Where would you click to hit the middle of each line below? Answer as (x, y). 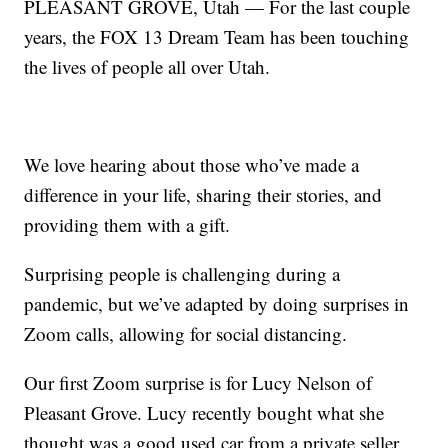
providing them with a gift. (127, 225)
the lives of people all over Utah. (147, 67)
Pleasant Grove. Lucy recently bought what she (204, 413)
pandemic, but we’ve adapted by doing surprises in (217, 304)
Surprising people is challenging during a (182, 274)
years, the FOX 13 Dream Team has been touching (217, 37)
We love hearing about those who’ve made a (192, 165)
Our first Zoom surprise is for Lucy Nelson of (198, 383)
